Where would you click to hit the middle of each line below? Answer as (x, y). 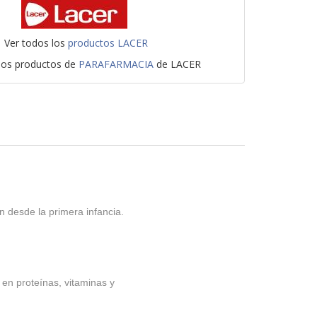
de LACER (178, 64)
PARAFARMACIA (116, 64)
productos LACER (108, 43)
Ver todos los (36, 43)
